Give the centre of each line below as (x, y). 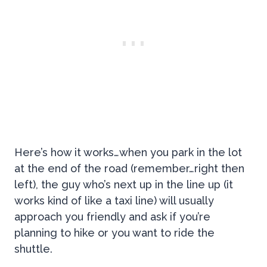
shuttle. (35, 249)
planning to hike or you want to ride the (114, 233)
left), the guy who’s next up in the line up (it (124, 185)
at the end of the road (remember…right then (129, 169)
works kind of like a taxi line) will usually (114, 201)
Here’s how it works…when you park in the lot (128, 153)
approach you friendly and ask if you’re (112, 217)
